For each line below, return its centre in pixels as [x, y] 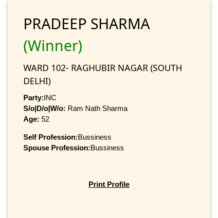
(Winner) [53, 45]
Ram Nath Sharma [97, 108]
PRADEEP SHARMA [87, 23]
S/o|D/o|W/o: [45, 108]
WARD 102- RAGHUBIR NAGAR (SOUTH [103, 67]
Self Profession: [51, 137]
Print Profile [109, 184]
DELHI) [37, 81]
